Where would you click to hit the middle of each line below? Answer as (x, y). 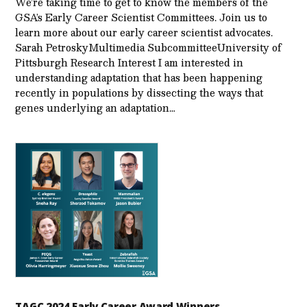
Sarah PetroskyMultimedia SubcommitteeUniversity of (149, 48)
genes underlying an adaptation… (95, 108)
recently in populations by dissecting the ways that (139, 93)
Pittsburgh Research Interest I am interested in (130, 63)
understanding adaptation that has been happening (139, 78)
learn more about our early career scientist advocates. (144, 33)
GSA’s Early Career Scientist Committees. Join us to (142, 17)
